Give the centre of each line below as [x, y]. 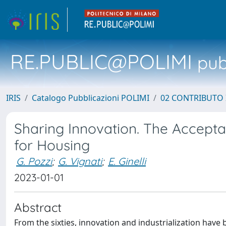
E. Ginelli [127, 161]
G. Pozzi [34, 161]
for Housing [52, 145]
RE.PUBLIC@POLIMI [101, 62]
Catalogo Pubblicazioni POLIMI [91, 98]
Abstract [38, 207]
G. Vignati [80, 161]
